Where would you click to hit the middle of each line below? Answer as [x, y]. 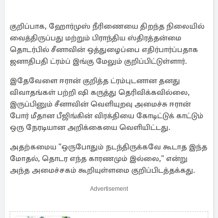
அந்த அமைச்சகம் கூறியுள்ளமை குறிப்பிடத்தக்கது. [102, 170]
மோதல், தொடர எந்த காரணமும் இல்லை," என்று [99, 159]
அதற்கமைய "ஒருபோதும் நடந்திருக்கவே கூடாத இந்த [109, 147]
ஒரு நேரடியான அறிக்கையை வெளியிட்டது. [90, 127]
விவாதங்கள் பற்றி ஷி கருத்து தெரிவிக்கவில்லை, [100, 92]
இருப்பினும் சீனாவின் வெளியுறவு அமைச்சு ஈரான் [100, 104]
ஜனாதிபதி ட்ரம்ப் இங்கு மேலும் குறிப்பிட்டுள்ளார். [98, 61]
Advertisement [109, 189]
